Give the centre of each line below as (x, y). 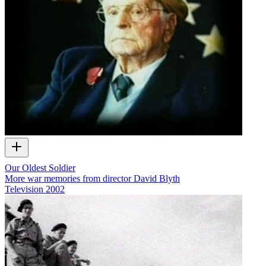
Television (24, 189)
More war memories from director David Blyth (92, 178)
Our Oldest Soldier (40, 167)
